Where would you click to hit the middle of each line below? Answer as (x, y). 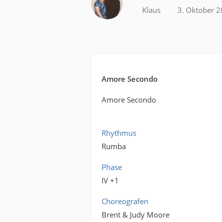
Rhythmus (119, 133)
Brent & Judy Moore (136, 215)
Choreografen (125, 201)
